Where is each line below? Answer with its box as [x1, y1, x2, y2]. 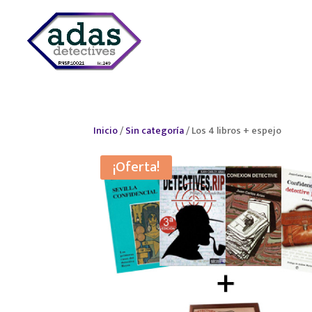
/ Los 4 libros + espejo [184, 123, 282, 139]
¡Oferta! [113, 155, 160, 179]
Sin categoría [125, 123, 185, 139]
